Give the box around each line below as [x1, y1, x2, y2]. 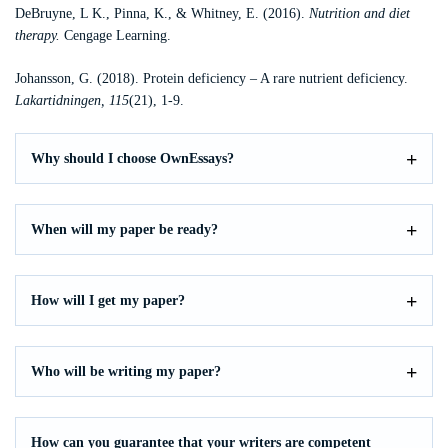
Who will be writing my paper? [31, 364, 221, 379]
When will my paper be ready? [31, 222, 218, 237]
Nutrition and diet [309, 6, 410, 21]
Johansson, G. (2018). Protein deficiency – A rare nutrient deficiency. [15, 71, 408, 86]
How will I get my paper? [31, 293, 185, 308]
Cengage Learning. [60, 28, 171, 43]
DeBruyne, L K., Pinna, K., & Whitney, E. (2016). [15, 6, 309, 21]
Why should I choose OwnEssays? [31, 151, 234, 166]
